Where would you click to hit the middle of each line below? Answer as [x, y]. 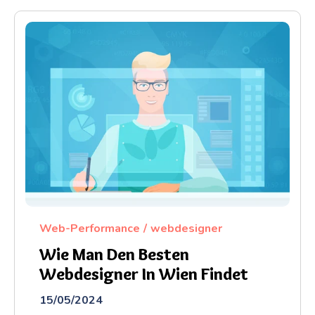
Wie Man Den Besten [114, 254]
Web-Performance [90, 228]
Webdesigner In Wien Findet [144, 274]
